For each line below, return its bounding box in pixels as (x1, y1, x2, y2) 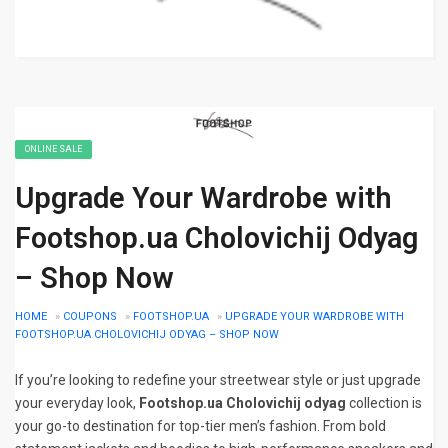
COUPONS (63, 310, 117, 324)
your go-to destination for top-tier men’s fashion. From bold (15, 418, 386, 435)
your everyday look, (15, 395, 139, 412)
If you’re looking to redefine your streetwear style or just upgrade (15, 372, 421, 389)
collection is (346, 395, 422, 412)
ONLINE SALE (25, 144, 82, 155)
